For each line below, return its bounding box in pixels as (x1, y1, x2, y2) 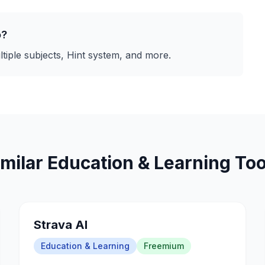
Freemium (144, 241, 184, 251)
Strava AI (34, 218, 88, 232)
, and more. (119, 49, 171, 61)
